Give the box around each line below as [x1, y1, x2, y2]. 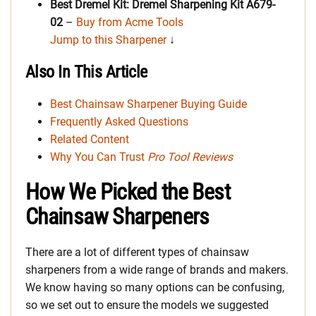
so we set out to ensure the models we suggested [25, 298, 269, 312]
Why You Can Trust [50, 150, 147, 164]
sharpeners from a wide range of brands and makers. [25, 263, 288, 277]
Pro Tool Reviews [147, 150, 233, 164]
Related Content [50, 133, 129, 147]
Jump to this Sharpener [50, 33, 166, 47]
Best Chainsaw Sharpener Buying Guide [50, 97, 247, 111]
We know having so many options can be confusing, [25, 281, 284, 295]
